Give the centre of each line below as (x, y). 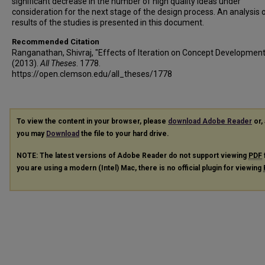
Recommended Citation (56, 42)
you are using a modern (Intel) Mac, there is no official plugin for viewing (140, 168)
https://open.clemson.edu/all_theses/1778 (92, 74)
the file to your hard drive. (124, 134)
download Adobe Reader (210, 121)
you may (31, 134)
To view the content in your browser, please (92, 121)
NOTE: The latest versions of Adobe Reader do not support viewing (132, 155)
